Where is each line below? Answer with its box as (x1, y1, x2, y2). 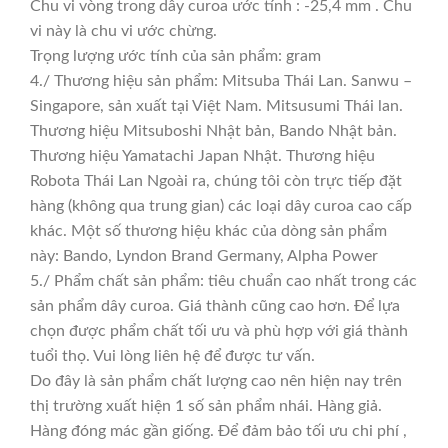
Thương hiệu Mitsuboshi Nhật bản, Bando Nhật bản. (30, 122, 397, 139)
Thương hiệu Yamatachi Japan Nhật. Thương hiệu (30, 147, 375, 164)
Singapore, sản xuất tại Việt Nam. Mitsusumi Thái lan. (30, 97, 403, 114)
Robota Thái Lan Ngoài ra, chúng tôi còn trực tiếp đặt (30, 172, 402, 189)
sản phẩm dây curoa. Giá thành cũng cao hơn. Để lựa (30, 297, 400, 314)
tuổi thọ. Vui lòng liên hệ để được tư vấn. (30, 347, 315, 364)
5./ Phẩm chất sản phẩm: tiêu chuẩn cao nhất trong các (30, 272, 417, 289)
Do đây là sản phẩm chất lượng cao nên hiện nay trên (30, 372, 402, 389)
